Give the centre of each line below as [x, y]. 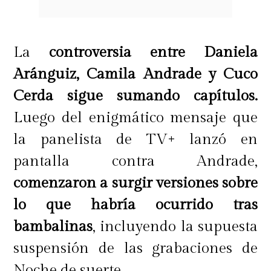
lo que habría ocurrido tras [135, 204]
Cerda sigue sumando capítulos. [135, 96]
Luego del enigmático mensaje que [135, 117]
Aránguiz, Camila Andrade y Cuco [135, 74]
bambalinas [53, 226]
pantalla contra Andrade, [135, 161]
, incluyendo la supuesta [175, 226]
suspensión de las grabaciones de [135, 248]
